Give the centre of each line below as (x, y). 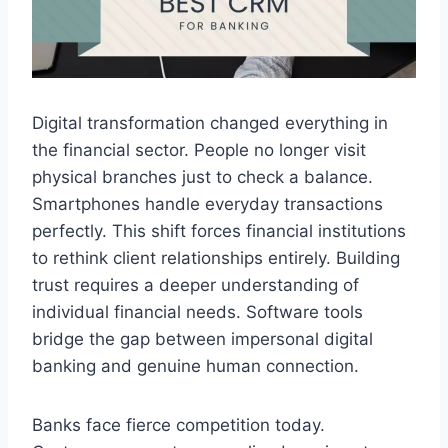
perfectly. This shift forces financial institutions (219, 230)
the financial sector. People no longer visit (199, 149)
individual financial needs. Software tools (197, 311)
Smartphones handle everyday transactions (207, 203)
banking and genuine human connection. (195, 365)
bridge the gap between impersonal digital (202, 338)
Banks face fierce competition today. (178, 424)
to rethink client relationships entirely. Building (216, 257)
